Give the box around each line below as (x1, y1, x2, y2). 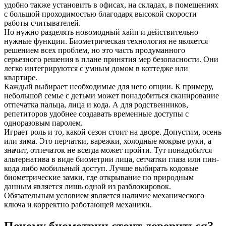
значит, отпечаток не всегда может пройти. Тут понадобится (4, 145, 212, 154)
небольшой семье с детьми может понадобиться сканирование (4, 91, 219, 100)
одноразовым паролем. (4, 118, 83, 127)
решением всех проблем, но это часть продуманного (4, 45, 185, 54)
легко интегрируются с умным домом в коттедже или (4, 64, 188, 73)
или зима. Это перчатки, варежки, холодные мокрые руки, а (4, 136, 211, 145)
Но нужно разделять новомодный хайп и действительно (4, 27, 198, 36)
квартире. (4, 73, 37, 82)
